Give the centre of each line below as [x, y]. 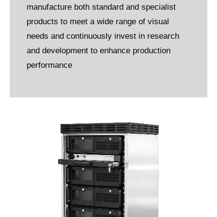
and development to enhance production [99, 50]
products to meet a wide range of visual [98, 21]
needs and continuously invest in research [103, 36]
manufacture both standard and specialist [101, 7]
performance [49, 65]
